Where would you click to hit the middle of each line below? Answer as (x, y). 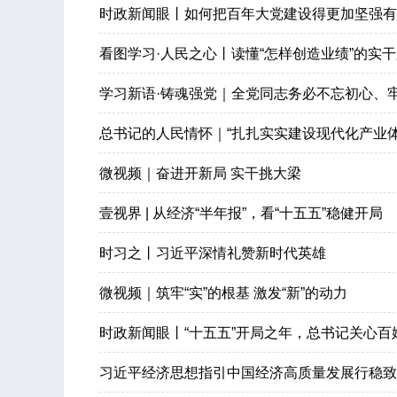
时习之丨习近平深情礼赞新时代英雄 (213, 253)
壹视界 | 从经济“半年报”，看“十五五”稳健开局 (241, 213)
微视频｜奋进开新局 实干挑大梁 (200, 173)
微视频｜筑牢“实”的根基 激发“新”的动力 (223, 293)
